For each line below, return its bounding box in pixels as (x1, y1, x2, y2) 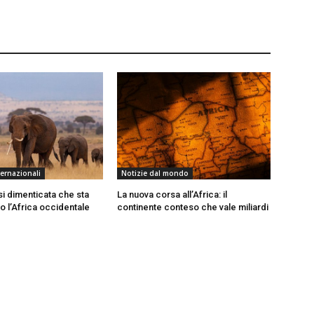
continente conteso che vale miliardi (117, 201, 269, 212)
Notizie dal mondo (121, 168, 189, 178)
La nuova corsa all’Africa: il (117, 189, 228, 200)
